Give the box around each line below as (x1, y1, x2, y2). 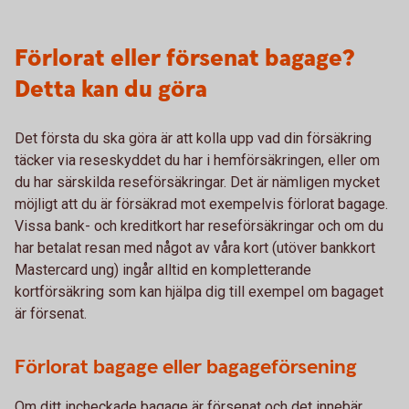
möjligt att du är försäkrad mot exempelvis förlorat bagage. (15, 195, 388, 213)
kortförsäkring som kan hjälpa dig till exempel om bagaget (15, 283, 383, 300)
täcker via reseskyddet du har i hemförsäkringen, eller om (15, 152, 380, 169)
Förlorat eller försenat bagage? (15, 43, 354, 75)
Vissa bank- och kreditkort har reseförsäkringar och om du (15, 217, 383, 235)
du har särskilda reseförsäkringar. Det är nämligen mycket (15, 173, 380, 191)
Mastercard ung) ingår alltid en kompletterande (15, 261, 311, 278)
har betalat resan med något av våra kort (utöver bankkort (15, 239, 375, 257)
